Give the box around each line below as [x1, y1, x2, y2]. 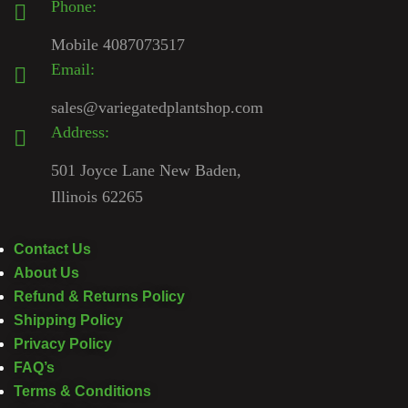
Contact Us [14, 241, 91, 258]
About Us [14, 265, 79, 281]
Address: [51, 123, 109, 142]
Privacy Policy [14, 336, 112, 352]
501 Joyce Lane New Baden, [51, 161, 241, 180]
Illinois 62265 [51, 188, 143, 207]
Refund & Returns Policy [14, 289, 185, 305]
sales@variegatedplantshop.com [51, 98, 263, 117]
